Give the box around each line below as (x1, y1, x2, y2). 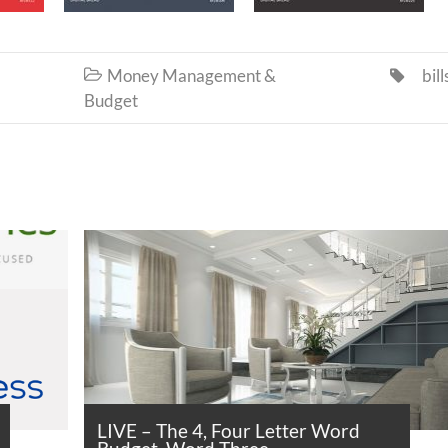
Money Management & (106, 65, 276, 87)
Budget (83, 90, 138, 112)
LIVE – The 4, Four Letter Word (96, 419, 360, 443)
